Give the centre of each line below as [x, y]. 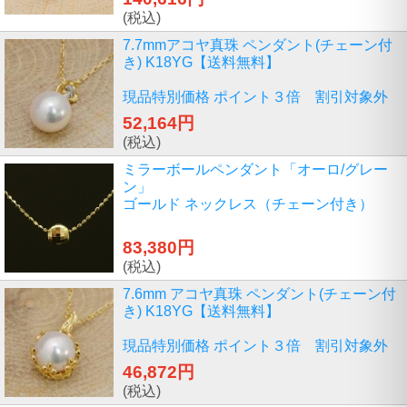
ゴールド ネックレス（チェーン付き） [248, 204]
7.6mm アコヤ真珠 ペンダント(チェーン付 [259, 294]
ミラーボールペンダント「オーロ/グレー [255, 170]
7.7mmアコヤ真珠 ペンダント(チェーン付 [258, 45]
